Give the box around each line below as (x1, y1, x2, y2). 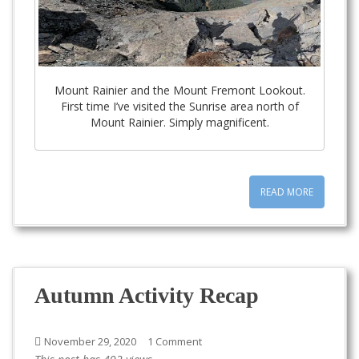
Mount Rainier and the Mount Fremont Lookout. (54, 83, 305, 99)
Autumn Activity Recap (34, 283, 259, 309)
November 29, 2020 (44, 334, 136, 349)
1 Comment (147, 334, 202, 349)
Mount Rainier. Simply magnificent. (90, 115, 269, 131)
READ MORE (260, 185, 313, 200)
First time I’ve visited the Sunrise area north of (60, 99, 299, 115)
